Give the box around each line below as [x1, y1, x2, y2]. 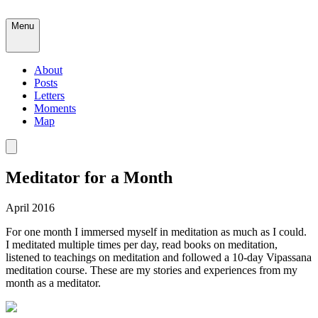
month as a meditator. [6, 276, 101, 289]
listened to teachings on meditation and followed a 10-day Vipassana [6, 251, 312, 263]
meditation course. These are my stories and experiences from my [6, 263, 297, 276]
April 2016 [6, 201, 55, 214]
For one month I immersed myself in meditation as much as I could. [6, 225, 307, 238]
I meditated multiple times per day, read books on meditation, [6, 238, 278, 251]
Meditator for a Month [6, 168, 172, 187]
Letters [34, 89, 65, 102]
